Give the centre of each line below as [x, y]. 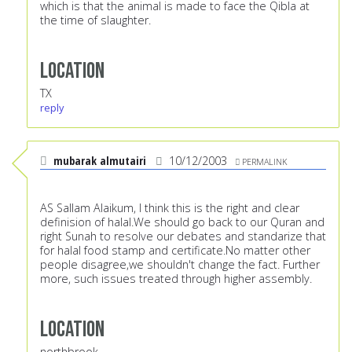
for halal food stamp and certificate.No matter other [175, 251]
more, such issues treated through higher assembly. [176, 279]
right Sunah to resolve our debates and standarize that [183, 236]
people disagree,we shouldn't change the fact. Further [180, 265]
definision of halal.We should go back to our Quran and [182, 222]
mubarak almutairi [100, 161]
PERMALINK [264, 162]
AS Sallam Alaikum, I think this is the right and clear [170, 208]
